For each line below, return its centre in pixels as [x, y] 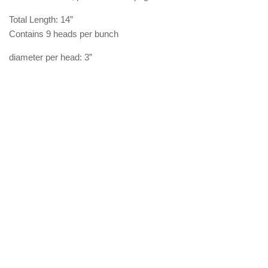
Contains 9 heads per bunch [65, 33]
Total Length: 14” [41, 19]
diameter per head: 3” [52, 57]
